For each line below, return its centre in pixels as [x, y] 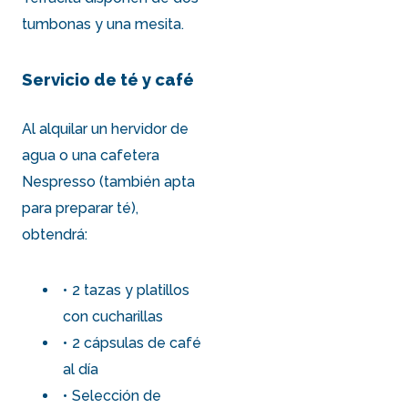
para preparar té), [81, 208]
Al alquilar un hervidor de [106, 128]
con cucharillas [113, 316]
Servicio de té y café [108, 79]
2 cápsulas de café [137, 342]
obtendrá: [55, 234]
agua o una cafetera [91, 155]
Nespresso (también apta [109, 181]
